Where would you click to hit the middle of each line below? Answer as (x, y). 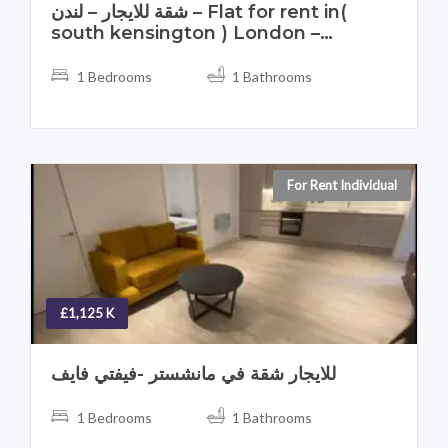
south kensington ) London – (185, 33)
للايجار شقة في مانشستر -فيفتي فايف (193, 374)
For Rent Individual (342, 185)
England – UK (113, 54)
